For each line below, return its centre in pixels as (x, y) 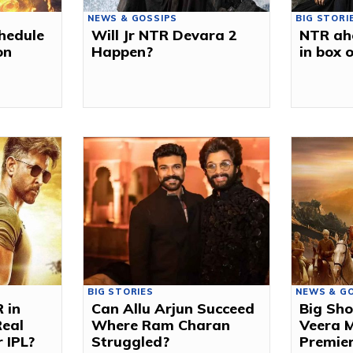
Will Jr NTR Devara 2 (165, 35)
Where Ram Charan (161, 325)
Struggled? (131, 342)
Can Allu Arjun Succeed (173, 309)
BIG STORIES (121, 292)
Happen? (123, 51)
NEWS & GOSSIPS (133, 18)
